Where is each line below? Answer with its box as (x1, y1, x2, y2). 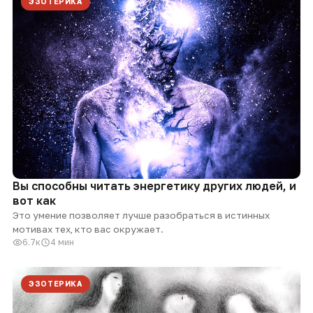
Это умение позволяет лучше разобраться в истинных (13, 210, 270, 221)
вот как (13, 194, 56, 208)
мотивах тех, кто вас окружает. (13, 224, 163, 235)
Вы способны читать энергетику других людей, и (13, 179, 296, 194)
